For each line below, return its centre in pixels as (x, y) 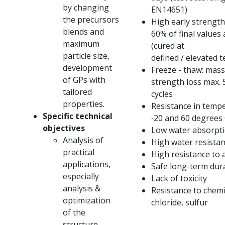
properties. (84, 104)
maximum (81, 44)
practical (79, 152)
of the (74, 213)
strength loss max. (187, 82)
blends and (83, 32)
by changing (86, 8)
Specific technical (78, 116)
